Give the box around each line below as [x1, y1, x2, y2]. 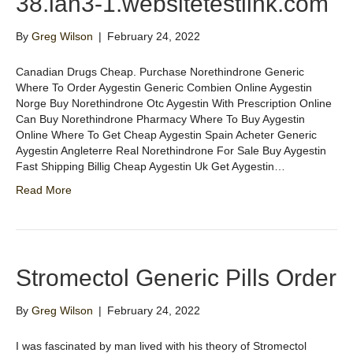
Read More [16, 184, 72, 197]
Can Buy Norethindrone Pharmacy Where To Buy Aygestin [16, 113, 305, 126]
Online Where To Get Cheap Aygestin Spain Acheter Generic [16, 128, 317, 142]
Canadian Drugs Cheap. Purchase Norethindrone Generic [16, 65, 304, 79]
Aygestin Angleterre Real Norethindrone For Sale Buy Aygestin [16, 144, 326, 158]
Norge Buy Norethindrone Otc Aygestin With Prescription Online [16, 97, 332, 110]
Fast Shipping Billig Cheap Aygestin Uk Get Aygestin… [16, 160, 285, 173]
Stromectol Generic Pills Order [16, 265, 336, 292]
